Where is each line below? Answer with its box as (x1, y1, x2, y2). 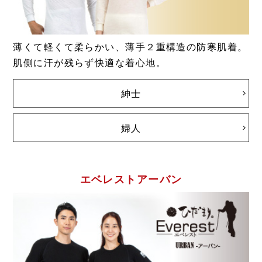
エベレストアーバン (80, 173, 182, 186)
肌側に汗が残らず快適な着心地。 (13, 57, 167, 68)
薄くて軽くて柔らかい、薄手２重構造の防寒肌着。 (13, 41, 248, 53)
